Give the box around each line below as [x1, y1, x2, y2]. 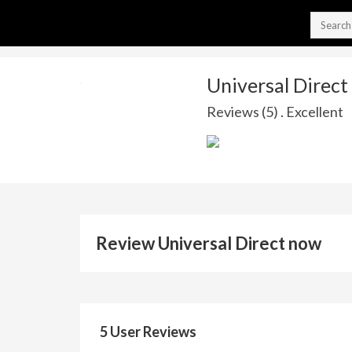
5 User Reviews [100, 323, 196, 340]
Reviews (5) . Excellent [206, 103, 343, 120]
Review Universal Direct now [96, 233, 321, 254]
